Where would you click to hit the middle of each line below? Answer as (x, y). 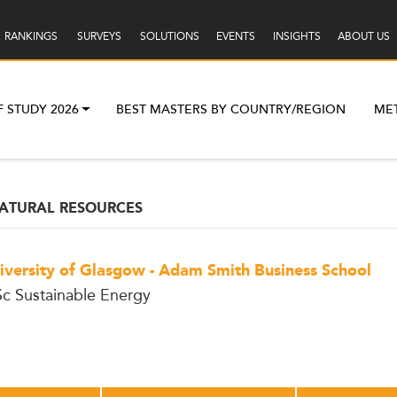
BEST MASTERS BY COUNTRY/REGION (231, 109)
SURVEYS (99, 36)
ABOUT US (363, 36)
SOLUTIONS (169, 36)
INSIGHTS (296, 36)
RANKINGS (31, 36)
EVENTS (235, 36)
